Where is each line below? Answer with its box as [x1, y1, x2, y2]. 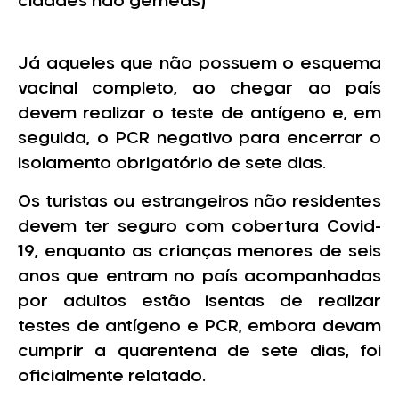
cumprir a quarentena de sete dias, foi [18, 343, 381, 360]
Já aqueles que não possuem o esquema [18, 56, 381, 73]
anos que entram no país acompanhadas [18, 268, 381, 285]
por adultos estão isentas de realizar [18, 293, 381, 310]
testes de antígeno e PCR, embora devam [18, 318, 381, 335]
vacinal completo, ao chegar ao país [18, 81, 381, 98]
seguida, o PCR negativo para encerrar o [18, 131, 381, 148]
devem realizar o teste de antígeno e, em [18, 106, 381, 123]
